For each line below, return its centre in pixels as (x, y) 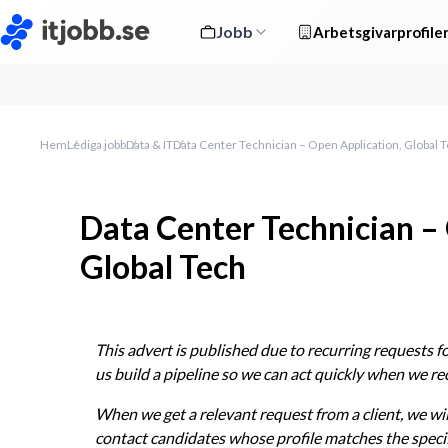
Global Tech (163, 266)
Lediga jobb (96, 144)
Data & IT (149, 144)
